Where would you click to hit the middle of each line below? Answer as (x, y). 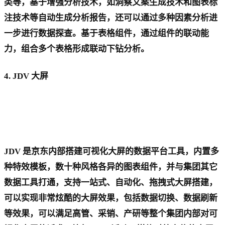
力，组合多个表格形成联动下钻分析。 (77, 49)
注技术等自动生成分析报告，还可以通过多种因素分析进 (111, 18)
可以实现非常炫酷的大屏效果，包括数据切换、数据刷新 (111, 198)
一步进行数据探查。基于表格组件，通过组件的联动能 (106, 34)
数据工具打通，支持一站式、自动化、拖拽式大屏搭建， (111, 183)
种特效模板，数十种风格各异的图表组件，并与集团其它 (111, 167)
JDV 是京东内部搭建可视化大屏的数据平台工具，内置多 (111, 152)
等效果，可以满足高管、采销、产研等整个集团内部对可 (111, 214)
